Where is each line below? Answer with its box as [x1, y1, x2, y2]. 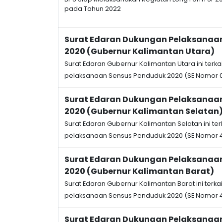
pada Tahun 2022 [64, 4, 121, 13]
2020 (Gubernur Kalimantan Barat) [64, 166, 214, 177]
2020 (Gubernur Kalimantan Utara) [64, 46, 215, 57]
